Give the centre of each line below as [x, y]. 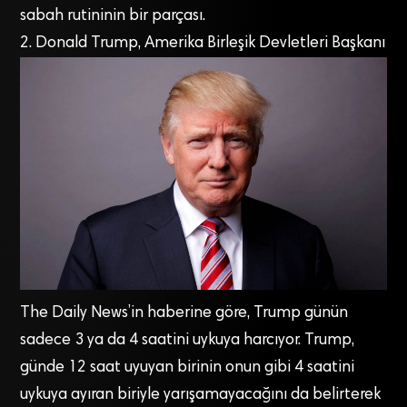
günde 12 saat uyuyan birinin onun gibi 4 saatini [188, 368]
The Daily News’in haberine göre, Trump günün [184, 314]
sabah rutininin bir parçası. [113, 16]
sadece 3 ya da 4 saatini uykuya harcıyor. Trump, [188, 341]
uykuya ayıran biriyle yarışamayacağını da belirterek [201, 396]
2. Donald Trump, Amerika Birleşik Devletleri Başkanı [203, 43]
